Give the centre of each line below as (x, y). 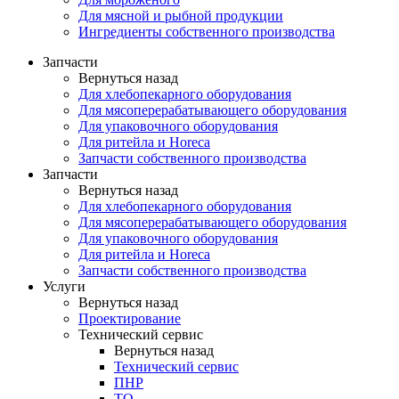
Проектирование (130, 319)
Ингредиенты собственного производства (207, 32)
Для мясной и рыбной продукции (181, 16)
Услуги (64, 287)
